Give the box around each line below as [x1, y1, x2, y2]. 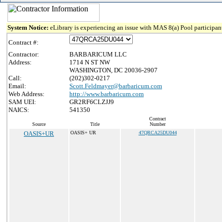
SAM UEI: [8, 98, 36, 106]
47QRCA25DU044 [138, 130, 177, 135]
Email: [8, 82, 26, 90]
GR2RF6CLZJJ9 [69, 98, 114, 106]
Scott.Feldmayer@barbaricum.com [69, 82, 162, 90]
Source [32, 121, 46, 127]
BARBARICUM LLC [69, 51, 127, 58]
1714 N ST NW [69, 58, 110, 66]
